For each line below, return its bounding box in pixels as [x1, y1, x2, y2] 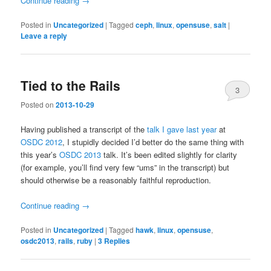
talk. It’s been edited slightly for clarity [101, 148, 238, 160]
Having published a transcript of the [21, 123, 148, 135]
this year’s [21, 148, 60, 160]
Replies [102, 235, 131, 247]
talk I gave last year [147, 123, 217, 135]
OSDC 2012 [21, 135, 63, 148]
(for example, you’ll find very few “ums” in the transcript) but [21, 161, 230, 173]
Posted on [21, 99, 56, 109]
